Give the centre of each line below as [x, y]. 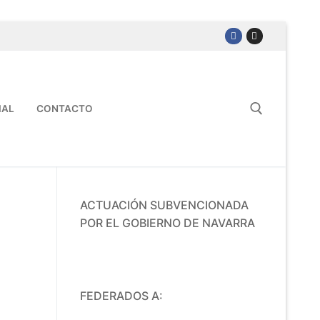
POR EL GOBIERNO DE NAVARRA [167, 222]
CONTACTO [65, 108]
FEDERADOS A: [121, 295]
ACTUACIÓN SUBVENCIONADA [164, 205]
